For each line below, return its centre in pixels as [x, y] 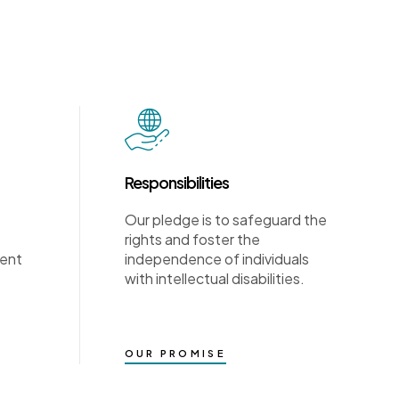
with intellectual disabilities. [214, 278]
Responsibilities [176, 182]
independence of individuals [216, 258]
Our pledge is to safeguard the [225, 219]
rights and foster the [192, 239]
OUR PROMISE [175, 353]
